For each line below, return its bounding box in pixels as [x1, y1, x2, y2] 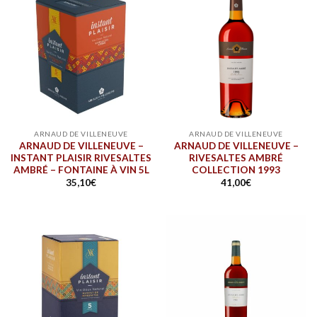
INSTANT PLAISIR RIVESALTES [11, 151, 151, 163]
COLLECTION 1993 [192, 163, 280, 175]
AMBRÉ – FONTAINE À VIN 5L [13, 163, 149, 175]
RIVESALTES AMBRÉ [189, 151, 283, 163]
